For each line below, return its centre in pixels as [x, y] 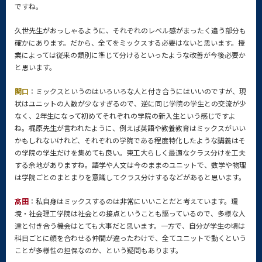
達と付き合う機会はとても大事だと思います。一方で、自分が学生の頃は [130, 225]
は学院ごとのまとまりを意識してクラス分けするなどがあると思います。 [130, 177]
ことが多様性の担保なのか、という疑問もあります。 [99, 250]
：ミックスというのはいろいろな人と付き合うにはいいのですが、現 [137, 91]
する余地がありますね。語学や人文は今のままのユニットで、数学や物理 [130, 165]
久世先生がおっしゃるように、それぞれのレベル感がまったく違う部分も [130, 30]
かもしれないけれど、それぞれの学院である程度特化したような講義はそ [130, 140]
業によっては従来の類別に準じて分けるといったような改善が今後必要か [130, 55]
